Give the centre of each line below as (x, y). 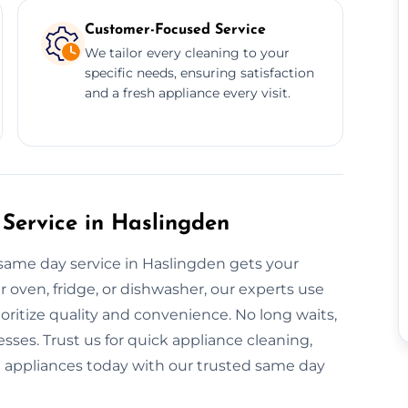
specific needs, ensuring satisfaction (199, 72)
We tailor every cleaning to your (187, 52)
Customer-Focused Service (175, 30)
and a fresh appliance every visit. (187, 92)
